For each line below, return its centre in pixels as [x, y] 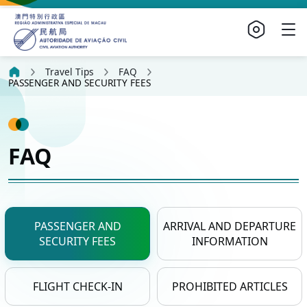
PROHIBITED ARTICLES [230, 287]
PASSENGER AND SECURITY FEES [79, 82]
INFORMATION [230, 242]
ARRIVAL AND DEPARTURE [230, 226]
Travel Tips [70, 72]
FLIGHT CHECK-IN [77, 287]
